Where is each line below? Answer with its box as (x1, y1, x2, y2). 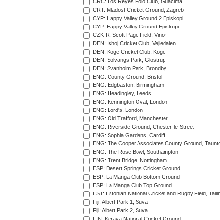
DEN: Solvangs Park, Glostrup (91, 57, 165, 63)
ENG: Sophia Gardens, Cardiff (91, 132, 165, 138)
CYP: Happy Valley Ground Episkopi (91, 24, 179, 30)
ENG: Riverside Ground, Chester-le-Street (91, 124, 194, 130)
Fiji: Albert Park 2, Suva (91, 207, 148, 214)
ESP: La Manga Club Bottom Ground (91, 174, 180, 180)
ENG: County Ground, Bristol (91, 74, 162, 80)
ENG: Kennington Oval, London (91, 99, 167, 105)
